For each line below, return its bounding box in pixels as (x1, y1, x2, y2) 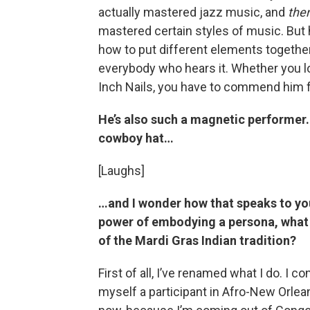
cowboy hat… (98, 130, 174, 145)
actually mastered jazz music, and (98, 4, 288, 19)
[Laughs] (98, 163, 145, 178)
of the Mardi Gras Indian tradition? (98, 232, 296, 248)
